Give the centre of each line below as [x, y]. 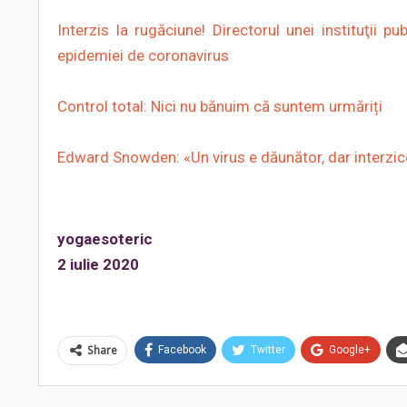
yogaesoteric [105, 239]
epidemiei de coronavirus [143, 55]
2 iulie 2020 [98, 264]
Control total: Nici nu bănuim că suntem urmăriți [220, 106]
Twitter [268, 350]
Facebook [182, 350]
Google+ [350, 350]
